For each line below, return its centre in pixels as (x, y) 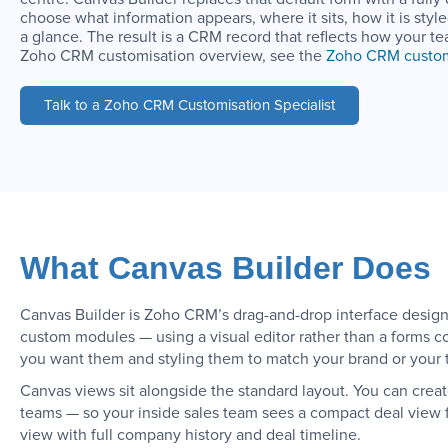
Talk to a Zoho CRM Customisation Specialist (189, 105)
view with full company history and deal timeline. (190, 434)
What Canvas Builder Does (225, 267)
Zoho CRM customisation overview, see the (173, 56)
